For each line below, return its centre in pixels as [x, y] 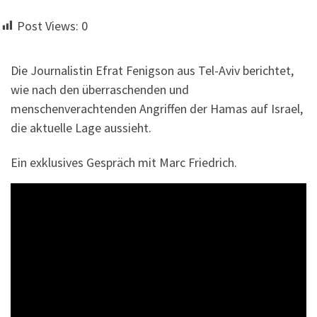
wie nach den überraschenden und [100, 89]
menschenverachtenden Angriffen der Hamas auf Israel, [157, 108]
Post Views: [48, 25]
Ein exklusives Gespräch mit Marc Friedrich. [124, 163]
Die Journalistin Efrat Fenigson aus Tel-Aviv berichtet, [152, 70]
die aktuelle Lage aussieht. [81, 127]
